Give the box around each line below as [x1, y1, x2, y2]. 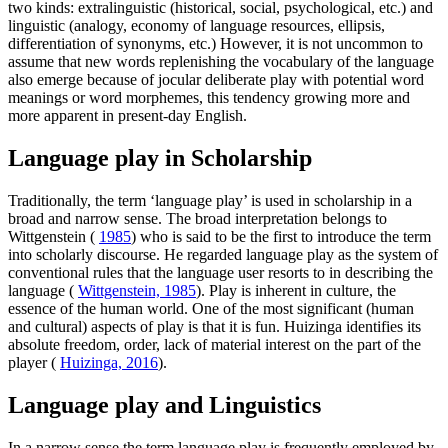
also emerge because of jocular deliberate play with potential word [8, 70, 424, 88]
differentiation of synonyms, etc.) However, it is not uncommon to [8, 34, 423, 52]
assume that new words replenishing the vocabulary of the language [8, 52, 434, 70]
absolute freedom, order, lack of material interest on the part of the [8, 335, 421, 353]
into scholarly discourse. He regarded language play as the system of [8, 245, 438, 263]
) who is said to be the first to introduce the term [131, 227, 431, 245]
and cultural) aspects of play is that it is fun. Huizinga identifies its [8, 317, 421, 335]
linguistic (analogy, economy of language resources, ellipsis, [8, 16, 385, 34]
